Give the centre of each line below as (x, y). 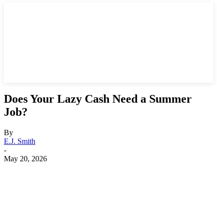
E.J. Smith (20, 141)
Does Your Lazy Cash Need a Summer (98, 99)
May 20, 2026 (25, 159)
